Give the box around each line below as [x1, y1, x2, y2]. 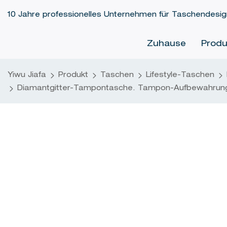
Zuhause [146, 41, 186, 49]
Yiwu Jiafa [8, 72, 46, 79]
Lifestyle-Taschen [146, 72, 214, 79]
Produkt [58, 72, 88, 79]
